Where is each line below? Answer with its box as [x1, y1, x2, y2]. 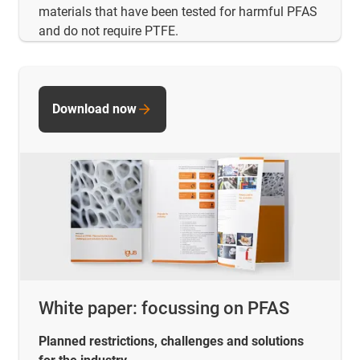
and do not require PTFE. [39, 22, 178, 39]
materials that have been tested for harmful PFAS [39, 3, 317, 19]
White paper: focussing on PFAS [39, 297, 289, 318]
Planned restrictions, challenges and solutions [39, 333, 304, 349]
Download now [52, 100, 137, 117]
